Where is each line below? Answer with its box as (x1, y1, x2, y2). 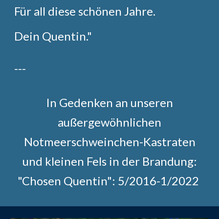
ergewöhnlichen (77, 115, 161, 129)
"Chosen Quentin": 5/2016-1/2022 (18, 174, 201, 188)
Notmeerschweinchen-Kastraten (23, 134, 196, 149)
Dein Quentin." (14, 29, 92, 43)
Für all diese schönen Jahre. (14, 4, 156, 18)
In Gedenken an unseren (46, 95, 173, 109)
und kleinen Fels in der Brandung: (22, 154, 197, 168)
